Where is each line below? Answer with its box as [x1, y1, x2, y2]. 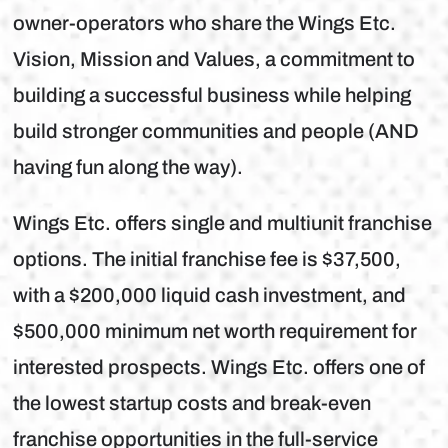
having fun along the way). [13, 152, 244, 183]
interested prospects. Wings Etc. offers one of [13, 352, 426, 383]
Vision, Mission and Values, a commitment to [13, 44, 416, 75]
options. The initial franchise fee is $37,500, [13, 244, 402, 275]
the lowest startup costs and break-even [13, 388, 372, 419]
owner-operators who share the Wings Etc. [13, 8, 397, 39]
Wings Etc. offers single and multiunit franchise [13, 208, 433, 239]
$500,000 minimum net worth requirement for [13, 316, 418, 347]
